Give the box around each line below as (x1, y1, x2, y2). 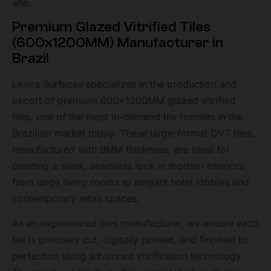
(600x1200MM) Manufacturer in (12, 34, 223, 51)
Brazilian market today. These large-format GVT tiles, (12, 126, 255, 139)
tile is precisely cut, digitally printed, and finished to (12, 233, 247, 246)
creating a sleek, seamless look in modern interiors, (12, 159, 247, 172)
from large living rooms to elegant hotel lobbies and (12, 175, 249, 188)
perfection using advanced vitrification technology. (12, 250, 244, 263)
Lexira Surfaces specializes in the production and (12, 77, 237, 90)
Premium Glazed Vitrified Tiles (12, 18, 211, 35)
